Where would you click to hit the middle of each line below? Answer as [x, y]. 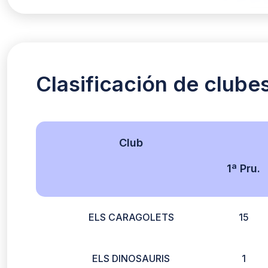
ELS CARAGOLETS [131, 217]
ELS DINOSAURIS [131, 258]
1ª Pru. [244, 168]
